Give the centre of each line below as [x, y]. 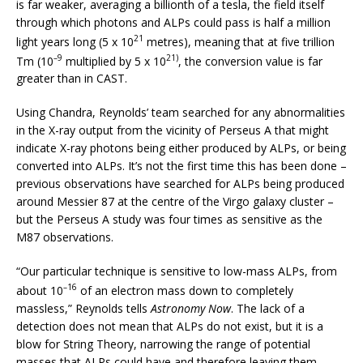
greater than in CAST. [72, 79]
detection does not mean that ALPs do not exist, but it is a [170, 327]
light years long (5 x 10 [75, 41]
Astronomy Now [191, 309]
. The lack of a [268, 309]
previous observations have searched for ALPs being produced [180, 184]
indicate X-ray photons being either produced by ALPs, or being [181, 148]
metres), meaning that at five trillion [239, 41]
